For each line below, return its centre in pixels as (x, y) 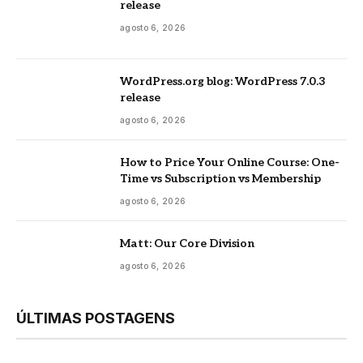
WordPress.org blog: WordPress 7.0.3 (223, 82)
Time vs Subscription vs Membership (220, 179)
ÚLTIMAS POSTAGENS (96, 318)
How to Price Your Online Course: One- (230, 163)
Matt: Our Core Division (187, 244)
